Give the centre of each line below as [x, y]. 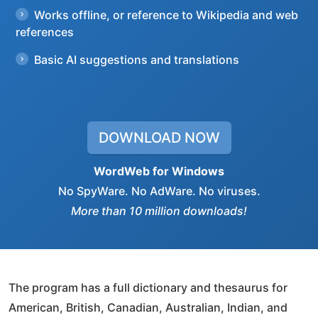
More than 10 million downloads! [159, 211]
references [45, 32]
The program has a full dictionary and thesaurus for [148, 287]
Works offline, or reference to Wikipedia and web [166, 15]
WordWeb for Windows [159, 171]
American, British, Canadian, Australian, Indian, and [148, 307]
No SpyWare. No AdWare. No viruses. [159, 191]
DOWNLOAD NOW [159, 138]
